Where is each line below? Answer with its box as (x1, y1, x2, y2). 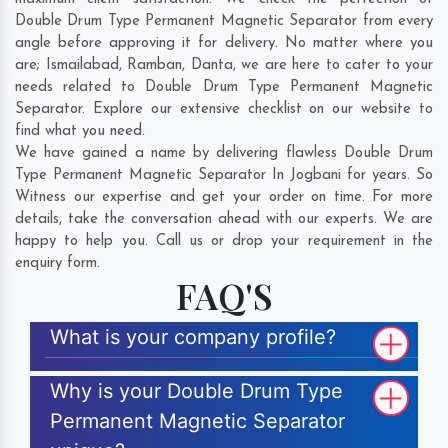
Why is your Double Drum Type (50, 379, 343, 404)
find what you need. (15, 124, 145, 140)
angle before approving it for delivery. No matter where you (15, 36, 433, 52)
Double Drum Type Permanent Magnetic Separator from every (15, 14, 433, 30)
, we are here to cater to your (232, 58, 433, 74)
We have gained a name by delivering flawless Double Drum (15, 146, 433, 162)
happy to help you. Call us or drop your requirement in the (15, 234, 433, 250)
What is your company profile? (50, 325, 336, 350)
